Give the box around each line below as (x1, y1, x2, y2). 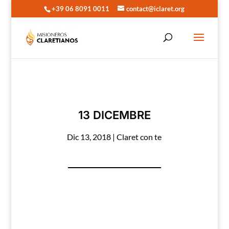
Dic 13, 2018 (67, 132, 111, 142)
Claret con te (117, 132, 162, 142)
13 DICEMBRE (78, 108, 151, 122)
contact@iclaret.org (126, 4, 185, 13)
